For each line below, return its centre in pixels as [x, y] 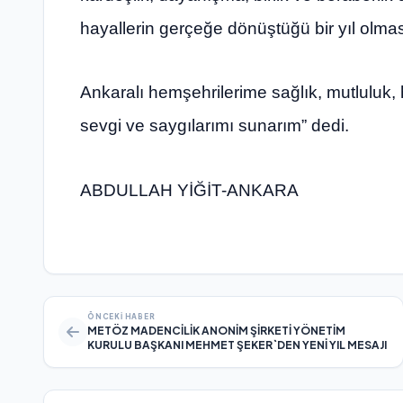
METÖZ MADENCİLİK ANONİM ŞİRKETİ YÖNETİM [216, 331]
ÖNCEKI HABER [121, 317]
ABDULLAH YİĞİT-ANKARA [189, 190]
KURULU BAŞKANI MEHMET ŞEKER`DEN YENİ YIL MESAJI [237, 345]
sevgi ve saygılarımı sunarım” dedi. [215, 126]
